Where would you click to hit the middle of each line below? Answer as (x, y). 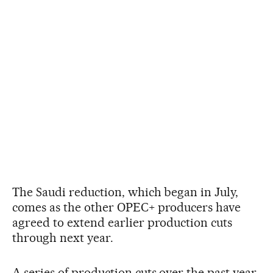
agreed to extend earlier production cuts (122, 222)
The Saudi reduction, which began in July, (126, 192)
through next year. (63, 237)
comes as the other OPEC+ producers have (127, 207)
